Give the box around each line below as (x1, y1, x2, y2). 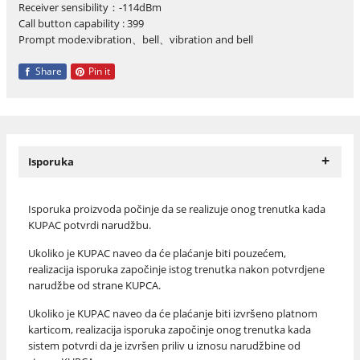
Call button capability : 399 (18, 15, 144, 31)
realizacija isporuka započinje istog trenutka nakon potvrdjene (27, 262, 325, 277)
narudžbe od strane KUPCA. (27, 278, 161, 293)
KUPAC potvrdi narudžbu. (27, 217, 151, 232)
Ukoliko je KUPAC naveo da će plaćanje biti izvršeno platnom (27, 306, 317, 321)
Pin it (85, 64, 110, 79)
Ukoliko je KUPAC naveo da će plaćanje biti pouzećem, (27, 246, 286, 261)
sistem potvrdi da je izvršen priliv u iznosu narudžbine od (27, 338, 301, 354)
